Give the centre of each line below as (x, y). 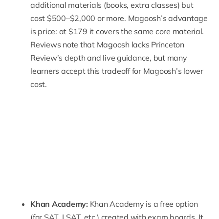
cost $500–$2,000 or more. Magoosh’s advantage (119, 18)
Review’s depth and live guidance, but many (109, 57)
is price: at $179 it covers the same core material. (117, 31)
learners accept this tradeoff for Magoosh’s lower (117, 71)
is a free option (171, 204)
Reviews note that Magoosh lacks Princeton (107, 44)
